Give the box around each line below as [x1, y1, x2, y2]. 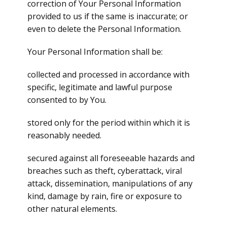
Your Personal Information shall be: [27, 46, 163, 57]
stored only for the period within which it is [27, 117, 190, 128]
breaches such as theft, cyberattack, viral [27, 165, 182, 176]
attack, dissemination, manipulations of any [27, 178, 193, 189]
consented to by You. [27, 94, 106, 105]
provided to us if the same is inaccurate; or [27, 11, 188, 22]
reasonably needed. [27, 130, 101, 141]
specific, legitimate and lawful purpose [27, 82, 172, 93]
